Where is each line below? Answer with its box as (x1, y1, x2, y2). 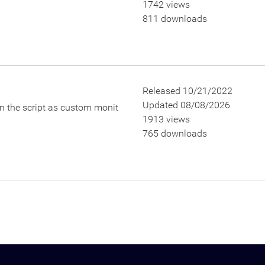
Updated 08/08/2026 (142, 99, 230, 111)
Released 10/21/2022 (142, 85, 232, 96)
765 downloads (142, 128, 207, 139)
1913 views (142, 114, 190, 125)
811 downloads (142, 13, 207, 24)
